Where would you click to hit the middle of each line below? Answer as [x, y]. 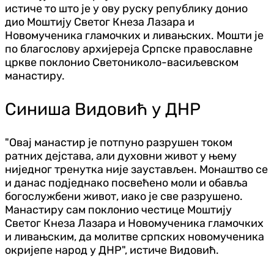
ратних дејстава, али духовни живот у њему [121, 156]
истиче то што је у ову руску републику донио [126, 8]
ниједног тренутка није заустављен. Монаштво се [136, 169]
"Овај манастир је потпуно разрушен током [119, 142]
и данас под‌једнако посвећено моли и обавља [126, 183]
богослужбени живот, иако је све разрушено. [124, 196]
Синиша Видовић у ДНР [103, 109]
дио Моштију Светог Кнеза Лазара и [100, 22]
